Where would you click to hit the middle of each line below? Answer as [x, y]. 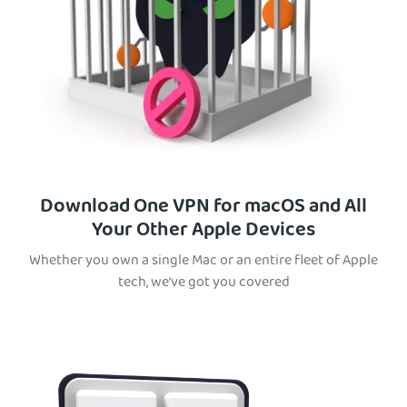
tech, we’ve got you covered [203, 284]
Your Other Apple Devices [203, 232]
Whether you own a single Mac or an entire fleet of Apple [203, 262]
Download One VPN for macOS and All [203, 208]
